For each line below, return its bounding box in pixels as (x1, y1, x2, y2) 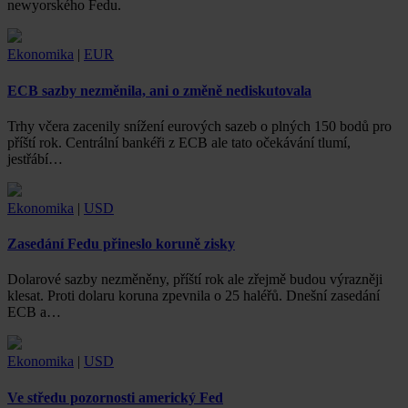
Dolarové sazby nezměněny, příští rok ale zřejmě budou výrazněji (7, 271, 382, 288)
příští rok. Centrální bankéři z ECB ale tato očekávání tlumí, (7, 134, 351, 150)
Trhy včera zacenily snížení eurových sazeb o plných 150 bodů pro (7, 117, 392, 134)
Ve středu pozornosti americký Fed (7, 389, 223, 405)
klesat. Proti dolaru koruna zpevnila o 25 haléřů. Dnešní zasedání (7, 288, 380, 304)
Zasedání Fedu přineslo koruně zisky (7, 236, 235, 252)
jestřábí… (7, 150, 63, 167)
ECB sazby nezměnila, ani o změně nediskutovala (7, 82, 311, 98)
